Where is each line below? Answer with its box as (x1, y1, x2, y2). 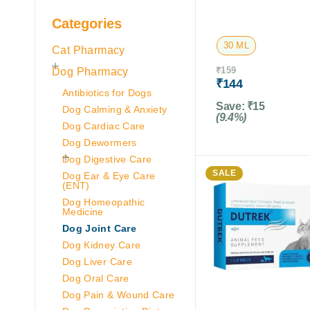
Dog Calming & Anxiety (62, 103, 167, 115)
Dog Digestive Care (62, 153, 152, 165)
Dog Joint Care (62, 222, 136, 234)
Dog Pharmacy (52, 65, 129, 77)
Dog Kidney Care (62, 239, 141, 250)
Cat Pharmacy (52, 44, 125, 56)
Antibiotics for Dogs (62, 86, 152, 98)
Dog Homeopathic (62, 196, 145, 208)
